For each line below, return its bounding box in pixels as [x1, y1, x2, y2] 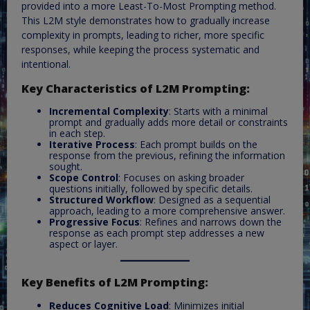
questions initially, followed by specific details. [49, 182, 253, 196]
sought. [49, 160, 82, 174]
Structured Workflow [49, 193, 154, 207]
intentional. [21, 57, 71, 71]
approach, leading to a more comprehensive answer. [49, 204, 285, 218]
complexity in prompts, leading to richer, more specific [21, 28, 264, 42]
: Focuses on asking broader [118, 171, 244, 185]
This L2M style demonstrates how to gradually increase [21, 13, 270, 27]
